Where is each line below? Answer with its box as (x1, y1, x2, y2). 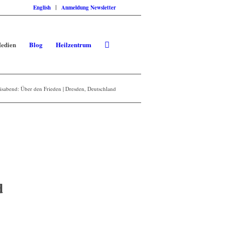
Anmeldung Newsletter (61, 4, 116, 12)
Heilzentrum (56, 40, 91, 49)
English (33, 4, 51, 12)
